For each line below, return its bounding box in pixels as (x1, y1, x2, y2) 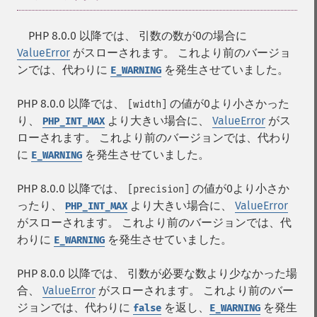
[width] (127, 98, 167, 110)
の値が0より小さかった (167, 97, 289, 110)
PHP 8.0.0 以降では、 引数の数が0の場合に (17, 29, 247, 42)
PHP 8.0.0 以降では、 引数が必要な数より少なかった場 (17, 267, 297, 280)
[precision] (127, 183, 190, 195)
